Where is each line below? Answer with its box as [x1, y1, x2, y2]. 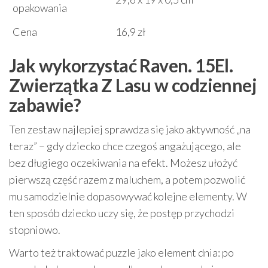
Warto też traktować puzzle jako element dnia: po [9, 245, 234, 259]
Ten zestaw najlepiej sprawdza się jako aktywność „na [9, 122, 251, 136]
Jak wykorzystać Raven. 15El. [9, 54, 233, 76]
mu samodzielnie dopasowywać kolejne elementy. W [9, 189, 247, 203]
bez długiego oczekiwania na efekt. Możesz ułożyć [9, 156, 237, 169]
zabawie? [9, 93, 81, 115]
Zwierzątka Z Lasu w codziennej [9, 74, 257, 96]
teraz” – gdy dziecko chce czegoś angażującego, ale [9, 139, 241, 153]
